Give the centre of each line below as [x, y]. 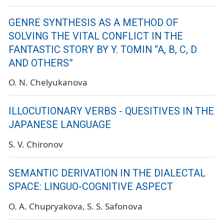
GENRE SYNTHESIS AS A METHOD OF [93, 22]
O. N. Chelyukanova [48, 82]
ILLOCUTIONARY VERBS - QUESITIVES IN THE [111, 111]
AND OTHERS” [41, 63]
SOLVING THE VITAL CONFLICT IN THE [96, 36]
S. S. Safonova [115, 206]
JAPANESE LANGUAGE [60, 125]
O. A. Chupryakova [45, 206]
